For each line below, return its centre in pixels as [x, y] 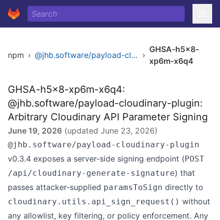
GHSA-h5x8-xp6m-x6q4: [67, 89]
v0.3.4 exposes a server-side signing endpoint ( [96, 159]
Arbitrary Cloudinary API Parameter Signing [108, 117]
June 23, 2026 [128, 131]
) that [185, 173]
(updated [81, 131]
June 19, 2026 [35, 131]
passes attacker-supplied [56, 187]
